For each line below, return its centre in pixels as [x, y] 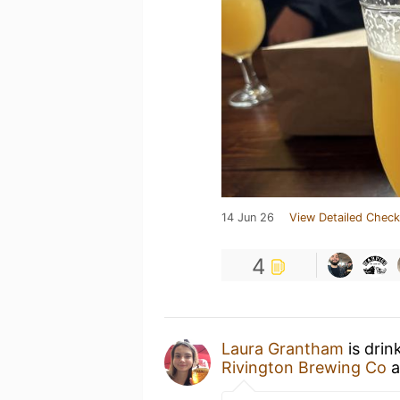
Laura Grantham [283, 349]
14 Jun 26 [248, 217]
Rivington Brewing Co [304, 367]
